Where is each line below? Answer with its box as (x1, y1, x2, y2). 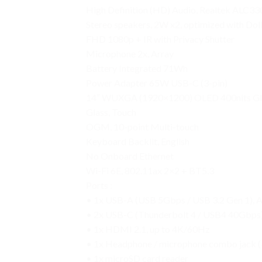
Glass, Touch (86, 106, 136, 118)
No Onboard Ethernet (86, 150, 174, 162)
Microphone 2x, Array (86, 48, 174, 60)
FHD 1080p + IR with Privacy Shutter (86, 33, 235, 45)
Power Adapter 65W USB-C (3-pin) (86, 77, 227, 89)
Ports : (86, 180, 112, 191)
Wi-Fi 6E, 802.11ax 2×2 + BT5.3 (86, 165, 214, 177)
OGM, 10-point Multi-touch (86, 121, 199, 133)
